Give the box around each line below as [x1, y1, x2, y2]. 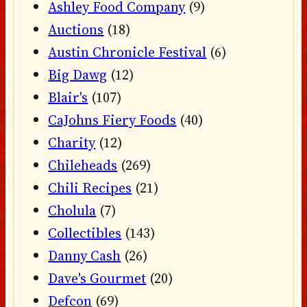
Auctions [48, 19, 104, 39]
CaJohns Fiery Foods [48, 110, 177, 130]
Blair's [48, 87, 88, 107]
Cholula [48, 200, 97, 220]
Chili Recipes [48, 177, 132, 197]
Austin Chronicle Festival [48, 42, 207, 62]
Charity [48, 132, 96, 152]
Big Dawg [48, 64, 108, 84]
